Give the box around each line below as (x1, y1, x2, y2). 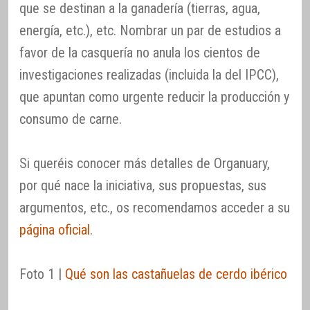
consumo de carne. (19, 110, 122, 127)
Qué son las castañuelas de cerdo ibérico (65, 265, 287, 282)
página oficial (19, 221, 90, 238)
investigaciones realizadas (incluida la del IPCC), (19, 66, 279, 83)
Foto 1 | (19, 265, 65, 282)
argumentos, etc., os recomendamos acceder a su (19, 199, 290, 216)
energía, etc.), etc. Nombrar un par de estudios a (19, 21, 281, 39)
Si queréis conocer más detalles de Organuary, (19, 154, 270, 172)
